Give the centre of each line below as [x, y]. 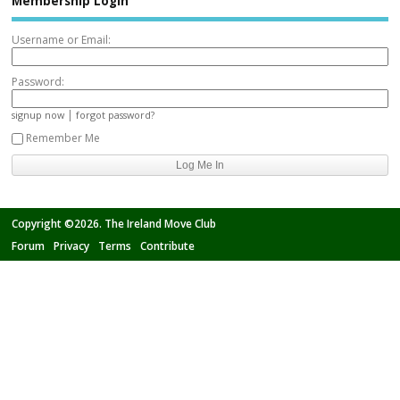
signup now [38, 115]
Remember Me [63, 138]
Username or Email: [62, 40]
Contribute [168, 246]
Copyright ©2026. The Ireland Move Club [114, 224]
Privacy [72, 246]
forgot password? [116, 115]
